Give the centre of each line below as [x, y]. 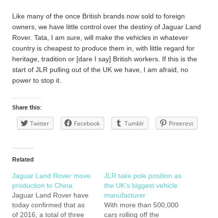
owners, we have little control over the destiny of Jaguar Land [107, 27]
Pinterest [181, 123]
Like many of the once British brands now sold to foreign [99, 16]
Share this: [27, 108]
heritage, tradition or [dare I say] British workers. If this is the [105, 59]
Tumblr [134, 123]
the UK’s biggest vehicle [141, 185]
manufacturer [125, 195]
